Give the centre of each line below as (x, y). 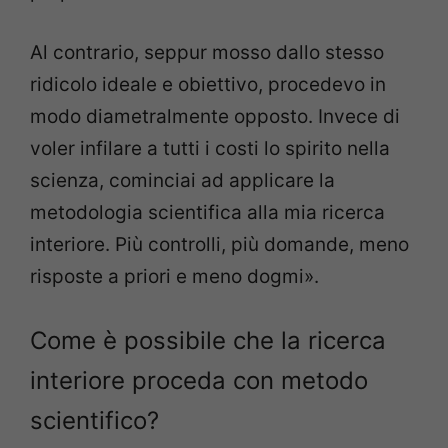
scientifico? (94, 421)
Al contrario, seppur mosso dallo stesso (207, 52)
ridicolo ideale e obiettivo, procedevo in (208, 84)
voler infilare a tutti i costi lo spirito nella (210, 148)
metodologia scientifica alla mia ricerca (207, 212)
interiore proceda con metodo (199, 381)
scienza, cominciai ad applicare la (182, 180)
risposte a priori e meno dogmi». (174, 276)
